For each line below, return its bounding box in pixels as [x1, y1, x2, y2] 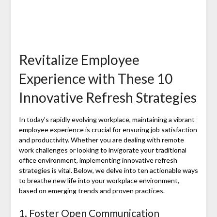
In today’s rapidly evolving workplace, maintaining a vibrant [18, 115, 195, 124]
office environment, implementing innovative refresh [18, 156, 177, 165]
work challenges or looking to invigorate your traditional [18, 146, 186, 155]
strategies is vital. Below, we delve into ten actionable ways [18, 166, 198, 175]
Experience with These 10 [18, 70, 172, 87]
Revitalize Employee [18, 51, 139, 68]
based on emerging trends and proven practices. [18, 186, 165, 195]
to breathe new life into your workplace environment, [18, 176, 179, 185]
